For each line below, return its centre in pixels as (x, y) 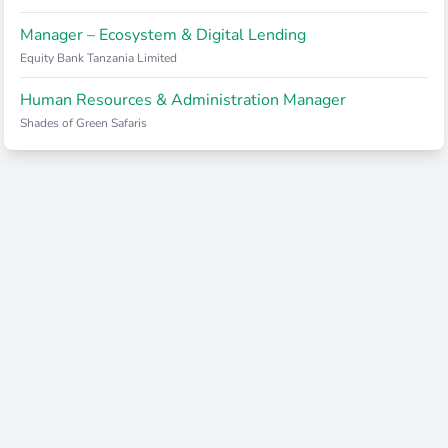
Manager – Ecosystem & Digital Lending (163, 35)
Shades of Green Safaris (83, 123)
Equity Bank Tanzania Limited (98, 58)
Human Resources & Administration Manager (183, 100)
